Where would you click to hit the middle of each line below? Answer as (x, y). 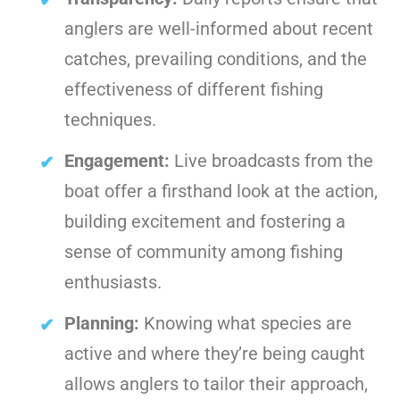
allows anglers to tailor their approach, (216, 384)
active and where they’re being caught (215, 354)
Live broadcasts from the (271, 161)
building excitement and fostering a (205, 221)
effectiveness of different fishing (194, 89)
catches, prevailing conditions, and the (216, 59)
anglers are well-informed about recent (219, 29)
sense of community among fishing (204, 252)
